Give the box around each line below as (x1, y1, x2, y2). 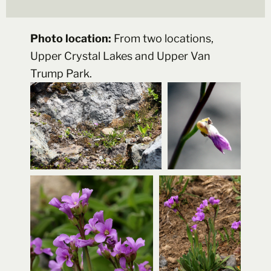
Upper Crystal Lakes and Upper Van (30, 49, 211, 62)
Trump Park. (30, 67, 92, 80)
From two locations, (114, 31, 214, 45)
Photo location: (30, 31, 114, 45)
